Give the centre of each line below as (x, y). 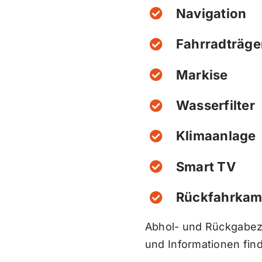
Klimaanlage (216, 136)
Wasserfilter (215, 105)
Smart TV (206, 166)
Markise (202, 75)
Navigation (211, 13)
